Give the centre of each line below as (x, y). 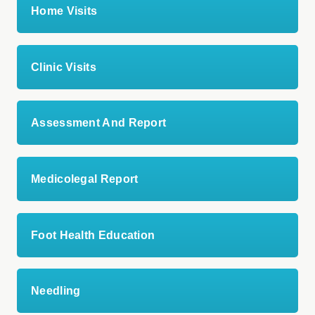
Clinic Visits (64, 67)
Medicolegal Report (85, 179)
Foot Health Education (93, 235)
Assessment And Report (99, 123)
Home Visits (64, 11)
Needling (56, 291)
